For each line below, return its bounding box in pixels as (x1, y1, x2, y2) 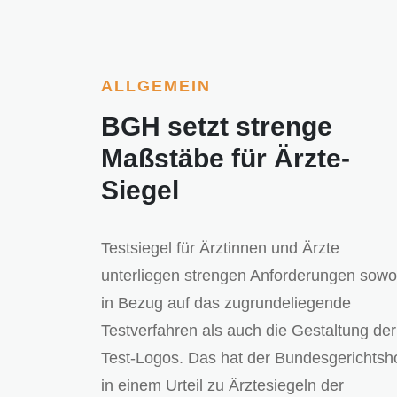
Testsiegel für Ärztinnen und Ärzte (101, 239, 339, 258)
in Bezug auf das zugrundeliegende (101, 294, 351, 313)
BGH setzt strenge (101, 112, 332, 142)
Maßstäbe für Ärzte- (101, 144, 350, 174)
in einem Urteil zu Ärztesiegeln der (101, 377, 344, 395)
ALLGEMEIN (101, 77, 211, 96)
